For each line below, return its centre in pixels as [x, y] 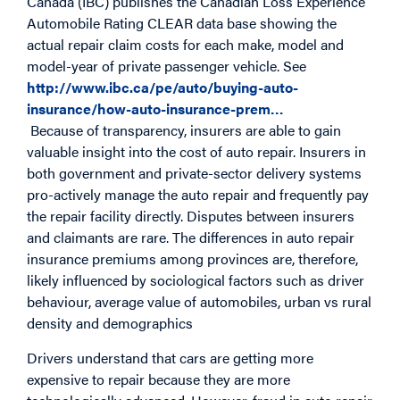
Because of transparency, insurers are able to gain [184, 130]
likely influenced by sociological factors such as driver [196, 280]
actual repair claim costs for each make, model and [185, 45]
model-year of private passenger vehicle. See [167, 66]
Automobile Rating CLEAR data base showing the [182, 23]
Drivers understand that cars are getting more [170, 357]
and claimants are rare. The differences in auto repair [191, 237]
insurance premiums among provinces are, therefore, [192, 259]
